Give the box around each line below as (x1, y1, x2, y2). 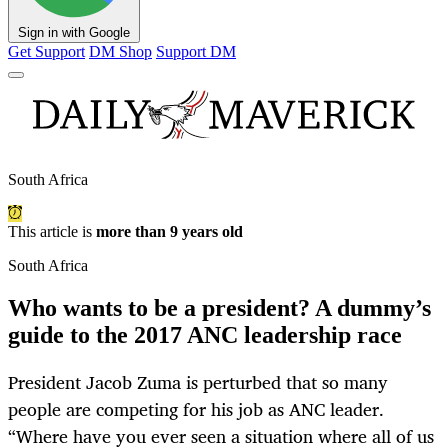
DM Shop (89, 43, 152, 61)
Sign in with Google (18, 25, 130, 41)
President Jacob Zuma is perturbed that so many (8, 367, 388, 398)
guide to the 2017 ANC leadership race (8, 322, 402, 349)
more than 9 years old (96, 223, 243, 241)
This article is (8, 223, 96, 241)
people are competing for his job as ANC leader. (8, 394, 384, 425)
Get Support (8, 43, 85, 61)
